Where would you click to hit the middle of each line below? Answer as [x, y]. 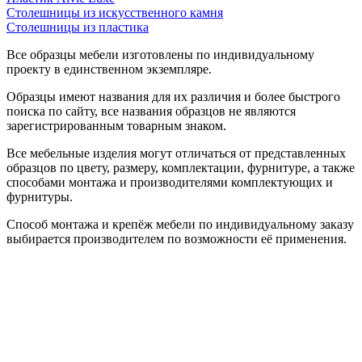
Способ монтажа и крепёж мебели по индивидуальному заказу [180, 224]
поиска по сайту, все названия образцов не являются [151, 111]
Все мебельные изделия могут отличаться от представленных [176, 153]
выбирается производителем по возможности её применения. [177, 238]
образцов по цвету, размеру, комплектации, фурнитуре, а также [181, 167]
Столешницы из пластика [78, 27]
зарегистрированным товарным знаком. [116, 125]
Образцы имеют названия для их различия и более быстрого [173, 96]
